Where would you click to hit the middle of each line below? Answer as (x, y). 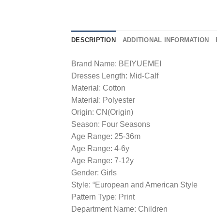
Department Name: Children (119, 209)
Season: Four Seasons (111, 124)
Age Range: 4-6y (100, 148)
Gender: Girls (94, 172)
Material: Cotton (98, 88)
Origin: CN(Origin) (102, 112)
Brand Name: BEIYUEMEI (116, 63)
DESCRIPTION (93, 40)
